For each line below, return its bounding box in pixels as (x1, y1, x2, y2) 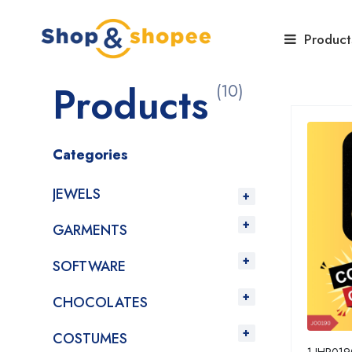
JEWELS (53, 184, 101, 204)
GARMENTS (53, 220, 127, 240)
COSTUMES (53, 328, 127, 349)
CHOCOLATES (53, 292, 148, 313)
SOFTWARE (53, 256, 126, 277)
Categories (53, 145, 128, 165)
